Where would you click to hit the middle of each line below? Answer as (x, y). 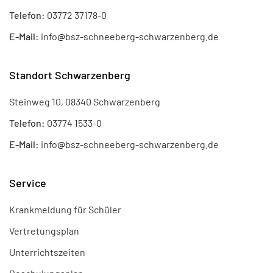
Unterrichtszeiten (47, 252)
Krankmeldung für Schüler (65, 209)
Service (28, 183)
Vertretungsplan (44, 230)
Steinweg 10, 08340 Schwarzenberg (85, 101)
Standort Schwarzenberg (70, 75)
